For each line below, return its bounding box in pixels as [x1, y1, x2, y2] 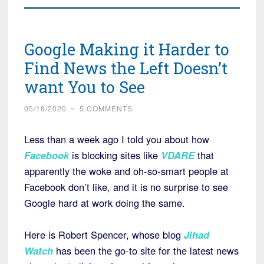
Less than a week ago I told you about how [24, 132, 209, 147]
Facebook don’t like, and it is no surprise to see [24, 180, 228, 194]
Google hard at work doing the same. [24, 196, 185, 210]
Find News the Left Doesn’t [24, 58, 227, 79]
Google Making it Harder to [24, 39, 229, 60]
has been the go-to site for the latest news [56, 243, 239, 258]
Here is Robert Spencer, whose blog [24, 227, 184, 242]
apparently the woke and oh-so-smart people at [24, 164, 229, 179]
